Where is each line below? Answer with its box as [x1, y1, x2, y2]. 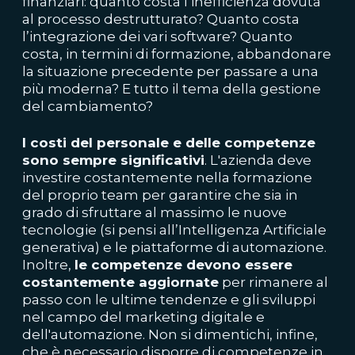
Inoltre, [22, 257, 74, 273]
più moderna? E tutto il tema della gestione [22, 81, 321, 97]
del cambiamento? [22, 98, 153, 114]
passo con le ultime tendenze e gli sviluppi [22, 292, 315, 307]
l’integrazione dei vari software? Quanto [22, 29, 292, 44]
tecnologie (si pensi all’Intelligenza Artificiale [22, 222, 326, 238]
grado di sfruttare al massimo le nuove [22, 204, 287, 220]
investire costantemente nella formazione [22, 170, 312, 185]
